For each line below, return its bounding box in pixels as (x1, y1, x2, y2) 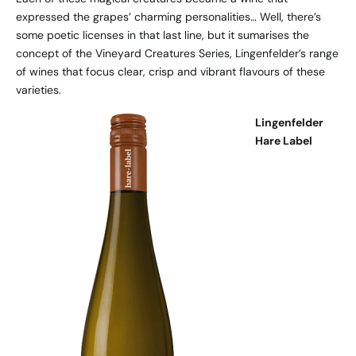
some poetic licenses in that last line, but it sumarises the (16, 27, 309, 42)
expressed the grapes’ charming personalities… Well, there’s (16, 9, 321, 24)
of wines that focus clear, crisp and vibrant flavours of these (16, 64, 325, 79)
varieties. (16, 82, 61, 97)
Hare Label (255, 133, 312, 148)
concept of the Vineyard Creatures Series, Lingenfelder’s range (16, 45, 339, 60)
